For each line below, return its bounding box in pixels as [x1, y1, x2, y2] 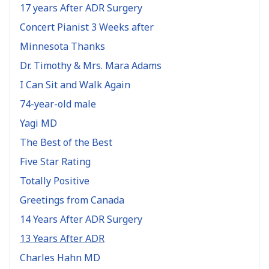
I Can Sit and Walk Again [20, 77, 130, 91]
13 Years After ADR [20, 231, 104, 245]
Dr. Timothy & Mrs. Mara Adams [20, 58, 162, 72]
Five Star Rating [20, 154, 91, 168]
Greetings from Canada [20, 193, 124, 207]
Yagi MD [20, 116, 57, 130]
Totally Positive [20, 174, 89, 187]
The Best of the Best [20, 135, 112, 149]
